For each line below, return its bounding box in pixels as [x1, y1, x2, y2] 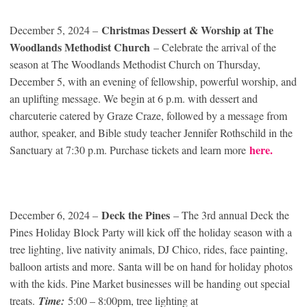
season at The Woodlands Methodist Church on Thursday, [10, 57, 260, 72]
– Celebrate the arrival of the [150, 40, 276, 55]
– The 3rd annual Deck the [173, 208, 289, 223]
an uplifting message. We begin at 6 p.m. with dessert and [10, 91, 258, 106]
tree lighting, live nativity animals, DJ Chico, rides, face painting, [10, 242, 288, 257]
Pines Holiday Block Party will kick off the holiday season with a [10, 225, 292, 240]
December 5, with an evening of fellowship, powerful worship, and [10, 74, 297, 89]
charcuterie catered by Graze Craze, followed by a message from [10, 108, 287, 123]
